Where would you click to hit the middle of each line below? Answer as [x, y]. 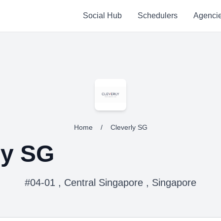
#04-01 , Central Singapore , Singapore [110, 183]
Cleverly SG [129, 127]
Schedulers [157, 16]
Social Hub [102, 16]
